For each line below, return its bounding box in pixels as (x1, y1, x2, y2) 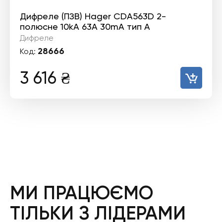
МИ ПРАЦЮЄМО (10, 181, 153, 204)
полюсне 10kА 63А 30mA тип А (20, 21, 150, 32)
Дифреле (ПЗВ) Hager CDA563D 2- (20, 11, 166, 21)
